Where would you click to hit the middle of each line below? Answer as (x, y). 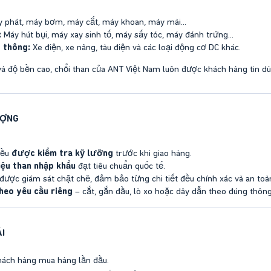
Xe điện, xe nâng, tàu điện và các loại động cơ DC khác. (135, 47)
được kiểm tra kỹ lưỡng (62, 153)
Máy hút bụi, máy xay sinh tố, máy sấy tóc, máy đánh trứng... (117, 35)
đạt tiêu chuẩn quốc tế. (120, 166)
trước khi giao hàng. (152, 153)
